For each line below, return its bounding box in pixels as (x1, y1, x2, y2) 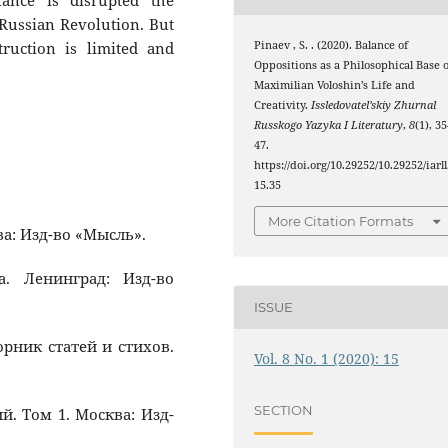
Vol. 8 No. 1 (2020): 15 (254, 348, 400, 368)
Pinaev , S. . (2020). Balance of (254, 38, 409, 53)
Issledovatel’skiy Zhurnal (311, 98, 437, 113)
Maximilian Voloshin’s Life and (254, 78, 416, 93)
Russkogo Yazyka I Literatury (254, 118, 404, 133)
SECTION (254, 402, 314, 419)
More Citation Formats (268, 212, 414, 229)
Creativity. (254, 98, 312, 113)
